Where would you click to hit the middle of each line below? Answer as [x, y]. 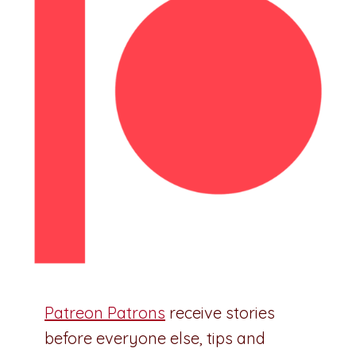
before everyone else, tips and [155, 338]
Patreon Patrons [105, 312]
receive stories [220, 312]
